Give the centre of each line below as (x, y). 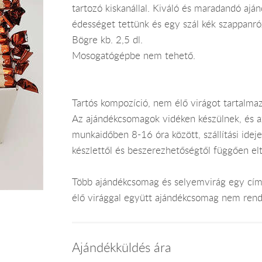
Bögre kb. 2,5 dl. (107, 39)
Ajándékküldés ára (121, 247)
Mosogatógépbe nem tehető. (133, 55)
